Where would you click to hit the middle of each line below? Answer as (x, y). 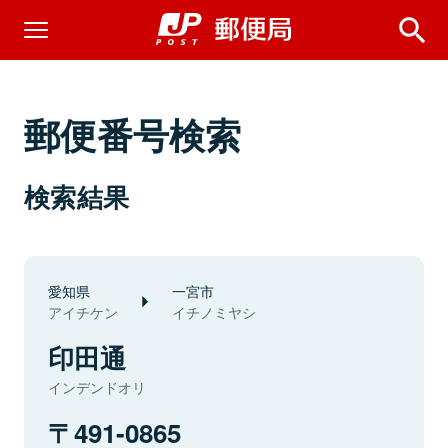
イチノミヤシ (214, 312)
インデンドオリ (97, 387)
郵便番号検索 (133, 134)
